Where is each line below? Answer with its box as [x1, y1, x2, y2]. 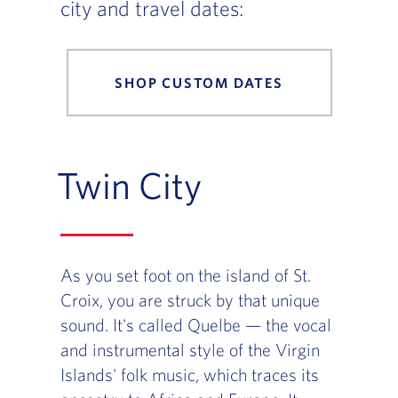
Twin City [56, 163, 202, 207]
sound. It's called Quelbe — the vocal [60, 314, 331, 336]
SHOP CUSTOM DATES [115, 75, 283, 92]
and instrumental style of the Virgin [60, 339, 320, 361]
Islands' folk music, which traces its [60, 364, 319, 386]
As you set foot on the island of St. [60, 265, 311, 286]
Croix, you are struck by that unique [60, 290, 320, 311]
